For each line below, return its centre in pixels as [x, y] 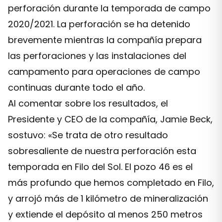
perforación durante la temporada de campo [109, 8]
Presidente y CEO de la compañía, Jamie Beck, [110, 119]
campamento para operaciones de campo [104, 72]
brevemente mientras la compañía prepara [105, 40]
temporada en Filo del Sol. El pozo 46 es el [100, 167]
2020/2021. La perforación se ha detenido [99, 24]
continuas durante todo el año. [76, 87]
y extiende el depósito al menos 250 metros [105, 214]
